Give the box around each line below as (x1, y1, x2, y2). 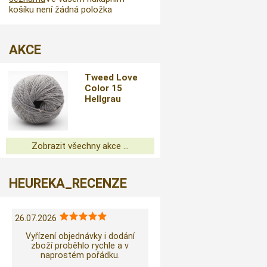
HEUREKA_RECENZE (9, 176, 127, 191)
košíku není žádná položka (9, 4, 112, 15)
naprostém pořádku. (40, 250, 120, 260)
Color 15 (85, 83, 123, 94)
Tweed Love (85, 72, 138, 83)
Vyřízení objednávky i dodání (25, 231, 135, 241)
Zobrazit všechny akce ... (31, 141, 129, 151)
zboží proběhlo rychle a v (31, 241, 129, 251)
